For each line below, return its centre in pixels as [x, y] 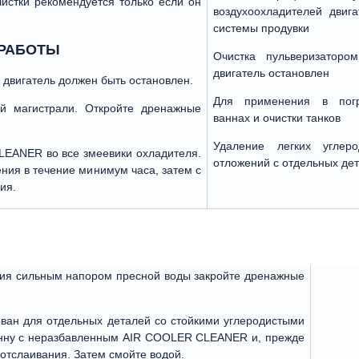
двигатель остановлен [271, 73]
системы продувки [261, 28]
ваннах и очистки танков [277, 117]
